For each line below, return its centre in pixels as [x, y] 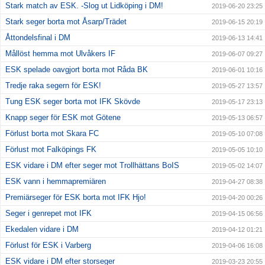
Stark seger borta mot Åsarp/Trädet [66, 22]
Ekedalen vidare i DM [42, 230]
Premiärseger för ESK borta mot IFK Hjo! [76, 198]
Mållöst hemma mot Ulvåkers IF [60, 54]
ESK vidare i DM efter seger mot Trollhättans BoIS [92, 166]
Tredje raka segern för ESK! [53, 86]
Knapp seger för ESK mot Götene [63, 118]
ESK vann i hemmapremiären [56, 182]
